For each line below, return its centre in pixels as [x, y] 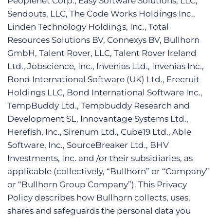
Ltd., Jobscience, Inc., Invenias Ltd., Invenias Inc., [106, 66]
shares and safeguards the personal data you [99, 211]
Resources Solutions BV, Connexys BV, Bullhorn [103, 40]
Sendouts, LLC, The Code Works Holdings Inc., [101, 14]
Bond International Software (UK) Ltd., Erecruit [103, 79]
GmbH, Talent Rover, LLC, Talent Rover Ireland [102, 53]
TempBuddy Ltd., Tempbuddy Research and [99, 106]
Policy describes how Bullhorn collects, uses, [99, 198]
